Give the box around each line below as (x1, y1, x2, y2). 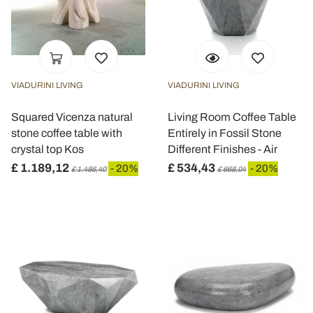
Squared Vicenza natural (11, 111, 133, 123)
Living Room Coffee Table (168, 111, 296, 123)
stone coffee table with (11, 127, 122, 139)
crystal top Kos (11, 143, 84, 155)
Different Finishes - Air (168, 143, 277, 155)
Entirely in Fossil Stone (168, 127, 282, 139)
